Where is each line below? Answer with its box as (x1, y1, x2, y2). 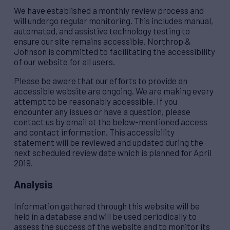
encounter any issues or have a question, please (14, 106, 190, 117)
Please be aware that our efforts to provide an (14, 75, 187, 86)
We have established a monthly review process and (14, 5, 204, 15)
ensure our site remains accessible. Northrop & (14, 35, 191, 46)
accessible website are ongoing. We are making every (14, 85, 214, 96)
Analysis (14, 178, 53, 190)
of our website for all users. (14, 56, 115, 67)
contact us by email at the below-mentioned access (14, 116, 207, 127)
